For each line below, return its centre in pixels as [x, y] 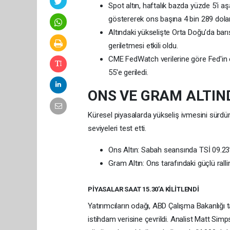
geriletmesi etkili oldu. [143, 46]
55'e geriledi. [128, 73]
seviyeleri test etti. [117, 129]
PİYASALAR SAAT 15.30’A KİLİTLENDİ [143, 189]
